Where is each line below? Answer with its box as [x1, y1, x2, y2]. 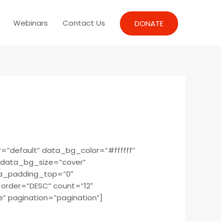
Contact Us [63, 17, 105, 28]
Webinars [13, 17, 48, 28]
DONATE [135, 18, 163, 29]
